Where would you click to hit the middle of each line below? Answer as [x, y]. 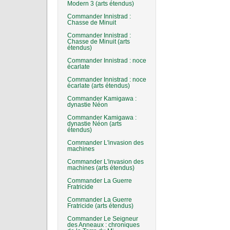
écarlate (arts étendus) [99, 86]
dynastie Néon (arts [94, 124]
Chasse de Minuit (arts [99, 42]
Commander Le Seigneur [103, 219]
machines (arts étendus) [101, 168]
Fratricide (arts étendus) [100, 206]
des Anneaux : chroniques [103, 225]
